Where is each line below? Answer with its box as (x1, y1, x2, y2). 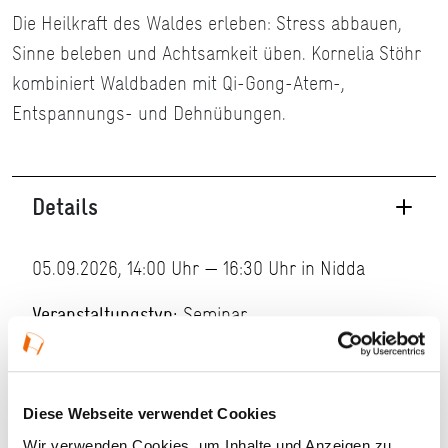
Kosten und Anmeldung (32, 375, 254, 409)
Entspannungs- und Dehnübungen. (12, 99, 286, 128)
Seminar (178, 300, 247, 329)
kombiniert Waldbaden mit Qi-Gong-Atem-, (12, 69, 345, 98)
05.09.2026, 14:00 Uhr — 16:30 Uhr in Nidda (32, 254, 365, 283)
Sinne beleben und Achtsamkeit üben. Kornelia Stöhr (12, 39, 421, 68)
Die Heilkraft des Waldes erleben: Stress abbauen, (12, 9, 402, 38)
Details (32, 190, 98, 224)
